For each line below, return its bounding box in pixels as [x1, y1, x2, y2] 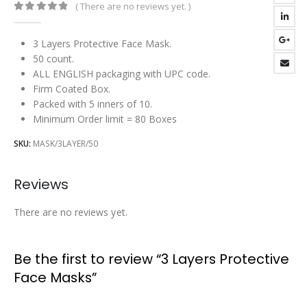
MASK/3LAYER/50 [33, 138, 98, 150]
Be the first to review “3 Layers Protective [14, 249, 289, 269]
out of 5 [21, 14, 78, 24]
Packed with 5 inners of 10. [33, 97, 152, 110]
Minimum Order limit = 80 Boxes [33, 112, 177, 125]
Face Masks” [14, 267, 97, 287]
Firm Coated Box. [33, 82, 110, 95]
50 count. [33, 51, 74, 65]
